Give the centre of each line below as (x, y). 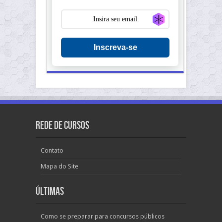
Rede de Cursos (62, 126)
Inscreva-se (115, 47)
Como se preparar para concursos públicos (103, 216)
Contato (52, 150)
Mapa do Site (59, 166)
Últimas (50, 192)
